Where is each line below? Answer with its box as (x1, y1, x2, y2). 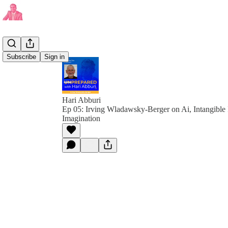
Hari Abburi (62, 96, 101, 104)
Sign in (44, 53, 65, 61)
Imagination (62, 114, 100, 123)
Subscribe (7, 53, 36, 61)
